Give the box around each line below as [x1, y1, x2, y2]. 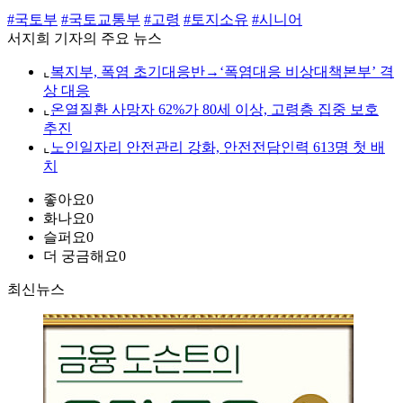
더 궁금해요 [43, 248, 119, 264]
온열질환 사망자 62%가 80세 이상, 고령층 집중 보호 [50, 102, 379, 118]
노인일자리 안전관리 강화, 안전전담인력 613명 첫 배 [50, 139, 385, 156]
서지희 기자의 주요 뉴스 [7, 31, 162, 47]
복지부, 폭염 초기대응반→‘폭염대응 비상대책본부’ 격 [50, 64, 394, 80]
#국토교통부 [61, 12, 140, 28]
